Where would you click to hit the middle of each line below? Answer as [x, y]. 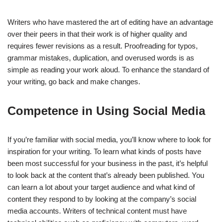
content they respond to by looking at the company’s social [102, 199]
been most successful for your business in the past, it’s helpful [108, 164]
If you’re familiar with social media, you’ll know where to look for [109, 140]
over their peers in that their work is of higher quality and [97, 34]
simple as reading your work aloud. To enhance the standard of [108, 70]
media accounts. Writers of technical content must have [97, 211]
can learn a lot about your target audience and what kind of [101, 187]
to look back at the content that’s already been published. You [106, 175]
